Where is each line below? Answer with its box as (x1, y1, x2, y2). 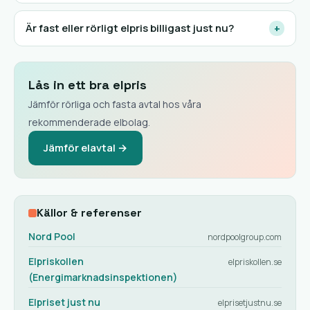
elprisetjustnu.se (218, 297, 282, 309)
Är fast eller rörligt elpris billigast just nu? (26, 21, 234, 35)
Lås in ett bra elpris (28, 77, 147, 93)
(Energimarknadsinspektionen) (28, 271, 178, 284)
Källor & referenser (37, 206, 142, 220)
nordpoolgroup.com (208, 231, 282, 243)
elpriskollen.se (228, 256, 282, 268)
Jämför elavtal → (44, 140, 127, 155)
